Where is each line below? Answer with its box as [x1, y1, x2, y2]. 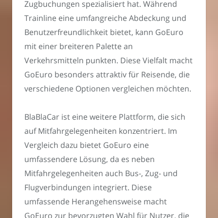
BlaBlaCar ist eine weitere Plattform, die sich [24, 111, 185, 123]
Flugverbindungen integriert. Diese [24, 182, 152, 193]
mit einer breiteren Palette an [24, 40, 133, 52]
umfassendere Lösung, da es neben [24, 154, 155, 165]
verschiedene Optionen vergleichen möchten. [24, 83, 191, 94]
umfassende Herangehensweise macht [24, 196, 167, 207]
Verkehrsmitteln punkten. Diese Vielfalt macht [24, 54, 193, 66]
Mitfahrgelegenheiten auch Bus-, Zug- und [24, 168, 178, 179]
